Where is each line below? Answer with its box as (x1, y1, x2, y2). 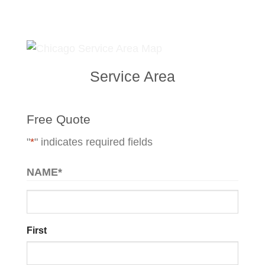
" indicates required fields (34, 135, 153, 148)
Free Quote (27, 112, 91, 127)
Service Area (90, 68, 175, 85)
